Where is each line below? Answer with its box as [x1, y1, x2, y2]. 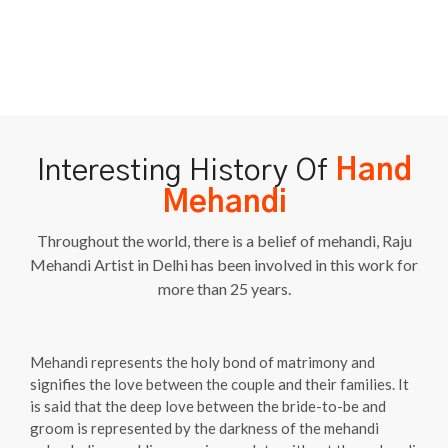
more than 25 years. [157, 278, 291, 298]
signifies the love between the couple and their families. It [30, 374, 409, 393]
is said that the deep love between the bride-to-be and [30, 396, 386, 415]
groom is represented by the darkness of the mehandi [30, 418, 379, 437]
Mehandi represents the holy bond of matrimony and [30, 352, 375, 371]
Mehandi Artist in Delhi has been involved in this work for [30, 254, 418, 274]
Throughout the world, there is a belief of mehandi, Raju [36, 230, 412, 250]
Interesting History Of [36, 155, 335, 186]
